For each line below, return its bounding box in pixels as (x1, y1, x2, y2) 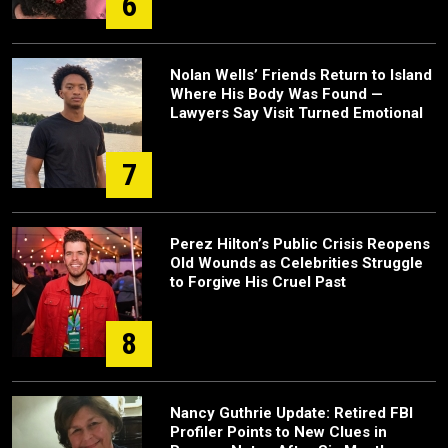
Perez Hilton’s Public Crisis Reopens (170, 235, 430, 253)
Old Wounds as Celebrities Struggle (170, 254, 423, 272)
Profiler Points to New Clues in (170, 423, 387, 441)
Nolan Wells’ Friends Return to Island (170, 66, 432, 84)
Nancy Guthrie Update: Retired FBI (170, 404, 413, 422)
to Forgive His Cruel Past (170, 273, 346, 291)
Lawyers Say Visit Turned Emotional (170, 104, 423, 122)
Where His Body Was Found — (170, 85, 383, 103)
